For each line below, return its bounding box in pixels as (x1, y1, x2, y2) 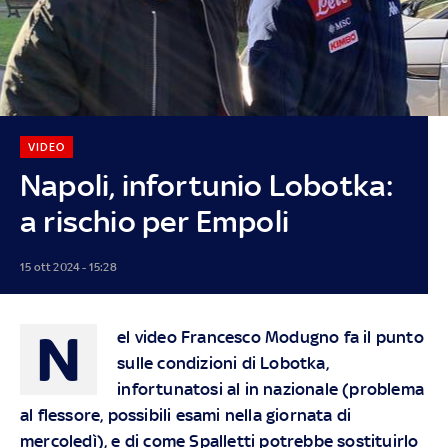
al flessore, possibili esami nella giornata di (20, 404, 352, 425)
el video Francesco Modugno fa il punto (117, 326, 424, 347)
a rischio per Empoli (19, 203, 289, 239)
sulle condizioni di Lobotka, (117, 352, 329, 373)
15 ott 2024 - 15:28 (19, 259, 117, 274)
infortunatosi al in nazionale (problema (117, 378, 424, 399)
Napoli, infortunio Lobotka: (19, 167, 395, 203)
